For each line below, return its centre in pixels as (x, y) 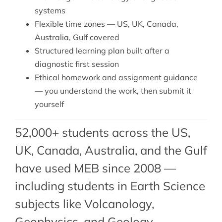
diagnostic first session (77, 64)
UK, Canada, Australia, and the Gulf (111, 150)
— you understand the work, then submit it (113, 91)
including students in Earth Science (110, 186)
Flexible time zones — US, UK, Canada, (106, 24)
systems (50, 11)
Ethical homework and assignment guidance (116, 78)
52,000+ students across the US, (102, 133)
